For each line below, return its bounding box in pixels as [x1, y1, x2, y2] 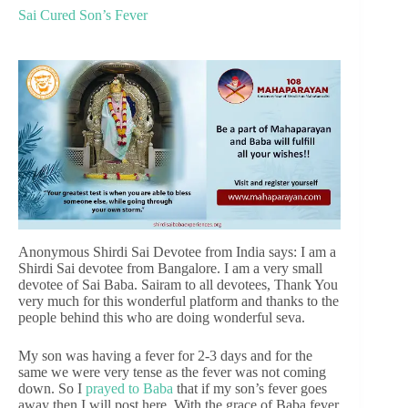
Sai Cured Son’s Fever [18, 7, 148, 24]
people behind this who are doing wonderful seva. [18, 309, 305, 325]
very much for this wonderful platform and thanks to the [18, 292, 339, 309]
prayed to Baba [86, 380, 173, 396]
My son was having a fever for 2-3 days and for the [18, 347, 312, 363]
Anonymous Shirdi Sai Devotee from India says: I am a [18, 243, 336, 260]
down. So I [18, 380, 86, 396]
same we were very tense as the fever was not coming [18, 363, 326, 380]
